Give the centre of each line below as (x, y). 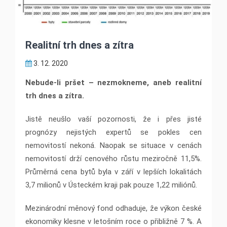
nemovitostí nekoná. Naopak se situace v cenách (113, 146)
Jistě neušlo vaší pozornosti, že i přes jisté (113, 119)
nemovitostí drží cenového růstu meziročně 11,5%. (113, 159)
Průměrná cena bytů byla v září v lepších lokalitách (113, 172)
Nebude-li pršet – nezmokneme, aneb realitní (113, 83)
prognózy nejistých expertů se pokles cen (113, 133)
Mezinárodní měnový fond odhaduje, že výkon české (113, 209)
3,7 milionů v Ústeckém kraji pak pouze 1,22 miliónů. (111, 185)
